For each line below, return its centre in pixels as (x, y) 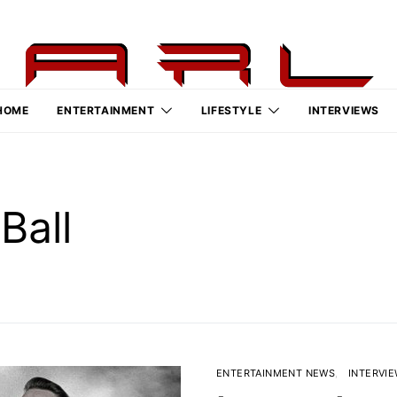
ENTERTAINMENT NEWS (276, 373)
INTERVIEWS (343, 110)
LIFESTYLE (231, 110)
